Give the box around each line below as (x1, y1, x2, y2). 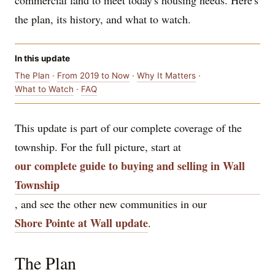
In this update (15, 53, 70, 63)
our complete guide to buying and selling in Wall (15, 158, 245, 174)
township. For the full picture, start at (15, 139, 181, 155)
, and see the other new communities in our (15, 196, 207, 212)
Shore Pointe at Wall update (15, 215, 148, 231)
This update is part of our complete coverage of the (15, 120, 242, 136)
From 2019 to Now (57, 71, 130, 81)
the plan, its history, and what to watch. (15, 12, 191, 26)
